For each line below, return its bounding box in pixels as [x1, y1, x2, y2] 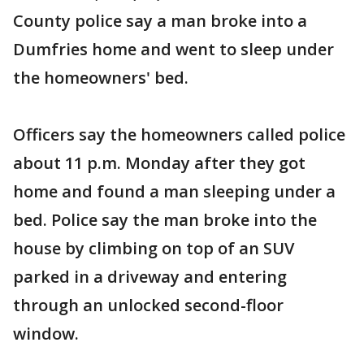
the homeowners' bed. [13, 67, 188, 89]
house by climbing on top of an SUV [13, 237, 294, 259]
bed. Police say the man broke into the [13, 209, 317, 231]
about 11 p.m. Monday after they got [13, 152, 305, 174]
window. [13, 323, 79, 344]
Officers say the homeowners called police [13, 123, 345, 145]
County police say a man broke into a [13, 10, 307, 32]
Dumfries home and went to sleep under [13, 38, 334, 60]
